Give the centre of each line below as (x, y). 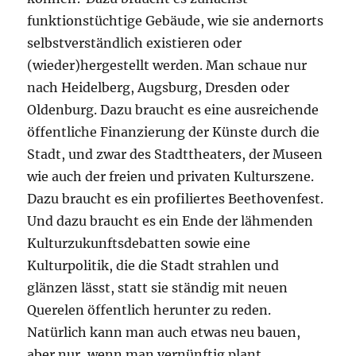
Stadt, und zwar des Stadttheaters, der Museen (175, 155)
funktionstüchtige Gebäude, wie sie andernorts (176, 21)
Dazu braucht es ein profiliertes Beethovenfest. (176, 199)
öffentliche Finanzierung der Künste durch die (174, 132)
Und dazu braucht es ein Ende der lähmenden (170, 221)
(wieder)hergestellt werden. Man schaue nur (167, 66)
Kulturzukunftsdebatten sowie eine (139, 244)
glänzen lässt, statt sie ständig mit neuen (158, 288)
